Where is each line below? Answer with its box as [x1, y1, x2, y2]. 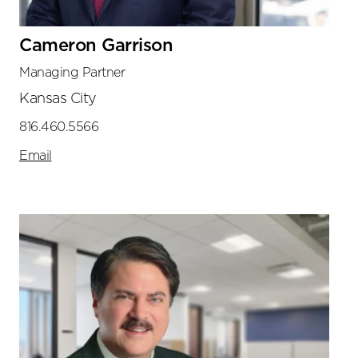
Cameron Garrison [19, 37, 173, 54]
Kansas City [19, 91, 97, 106]
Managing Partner [19, 66, 125, 79]
